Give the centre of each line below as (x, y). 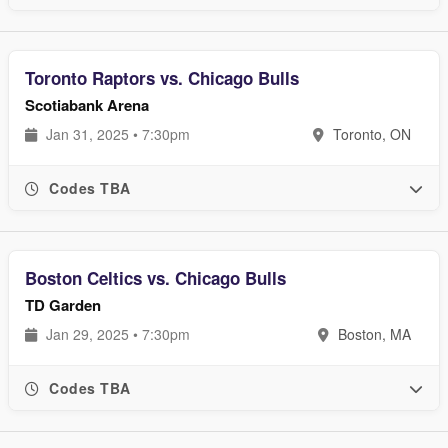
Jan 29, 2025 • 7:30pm (116, 334)
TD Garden (63, 305)
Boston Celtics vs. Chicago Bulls (155, 278)
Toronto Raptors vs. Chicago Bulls (162, 78)
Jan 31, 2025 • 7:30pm (116, 134)
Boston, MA (372, 334)
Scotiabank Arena (87, 105)
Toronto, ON (370, 134)
